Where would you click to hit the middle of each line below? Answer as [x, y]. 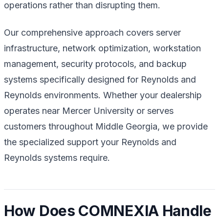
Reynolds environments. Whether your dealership [103, 95]
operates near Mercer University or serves [89, 110]
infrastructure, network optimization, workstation [102, 48]
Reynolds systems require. [57, 157]
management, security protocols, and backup [95, 64]
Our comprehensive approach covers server [92, 32]
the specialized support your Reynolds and [90, 142]
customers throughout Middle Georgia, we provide [106, 126]
